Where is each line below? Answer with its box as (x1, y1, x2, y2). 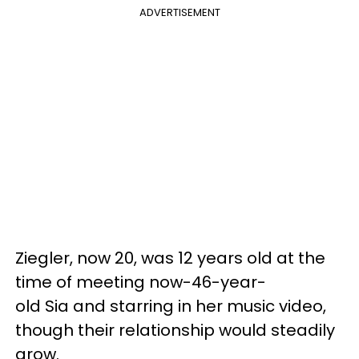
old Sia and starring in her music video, (15, 294, 326, 317)
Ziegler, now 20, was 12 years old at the (15, 246, 325, 269)
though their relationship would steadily (15, 318, 335, 341)
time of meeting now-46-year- (15, 270, 266, 293)
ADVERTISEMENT (139, 4, 220, 20)
